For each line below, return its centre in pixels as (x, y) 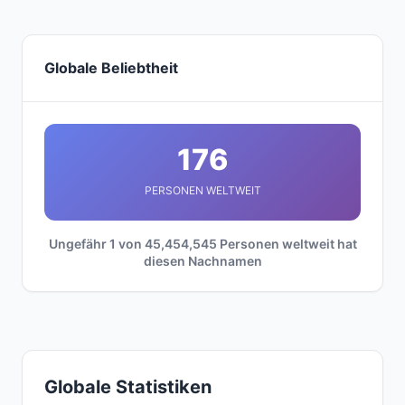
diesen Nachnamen (202, 261)
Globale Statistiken (128, 387)
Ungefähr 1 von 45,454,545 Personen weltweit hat (202, 244)
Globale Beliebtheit (111, 68)
